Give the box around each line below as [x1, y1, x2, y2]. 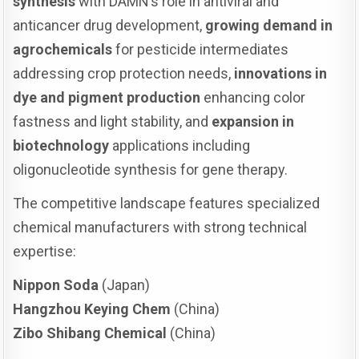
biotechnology [13, 136, 110, 154]
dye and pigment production [13, 88, 201, 106]
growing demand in [205, 16, 333, 34]
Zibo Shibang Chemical [13, 324, 167, 341]
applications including [109, 136, 251, 154]
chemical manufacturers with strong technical [13, 218, 308, 236]
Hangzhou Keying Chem [13, 300, 171, 317]
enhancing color [200, 88, 306, 106]
